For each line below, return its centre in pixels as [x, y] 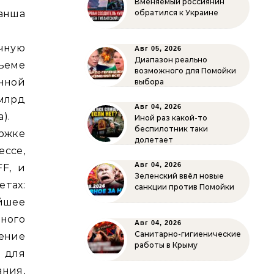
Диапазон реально [171, 60]
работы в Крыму [166, 245]
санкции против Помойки [184, 187]
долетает [154, 140]
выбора [149, 82]
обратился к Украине [176, 13]
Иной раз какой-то [171, 118]
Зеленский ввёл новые [179, 176]
